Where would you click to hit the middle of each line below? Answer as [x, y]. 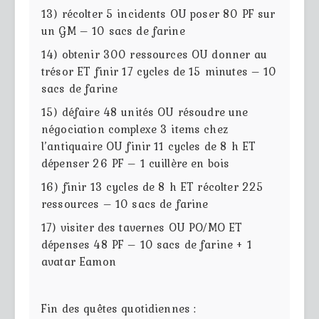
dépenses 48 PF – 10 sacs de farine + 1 [147, 244]
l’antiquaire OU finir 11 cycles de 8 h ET [149, 146]
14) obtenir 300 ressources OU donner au [154, 54]
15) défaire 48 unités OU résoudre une [145, 111]
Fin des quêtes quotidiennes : [119, 308]
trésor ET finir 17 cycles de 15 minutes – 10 [159, 71]
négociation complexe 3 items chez [135, 129]
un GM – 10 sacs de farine [113, 30]
